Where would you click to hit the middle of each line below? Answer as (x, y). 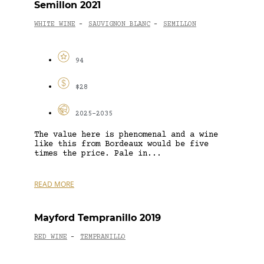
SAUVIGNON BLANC (119, 25)
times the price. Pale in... (98, 154)
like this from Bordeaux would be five (121, 144)
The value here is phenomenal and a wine (126, 135)
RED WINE (51, 237)
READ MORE (54, 184)
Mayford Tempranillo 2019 (98, 217)
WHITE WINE (55, 25)
